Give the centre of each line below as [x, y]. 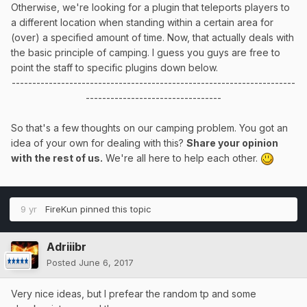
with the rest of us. [57, 158]
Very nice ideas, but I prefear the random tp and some [134, 293]
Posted [63, 262]
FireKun [61, 209]
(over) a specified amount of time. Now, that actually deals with [152, 37]
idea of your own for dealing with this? [99, 143]
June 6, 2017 [106, 262]
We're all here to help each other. [182, 158]
